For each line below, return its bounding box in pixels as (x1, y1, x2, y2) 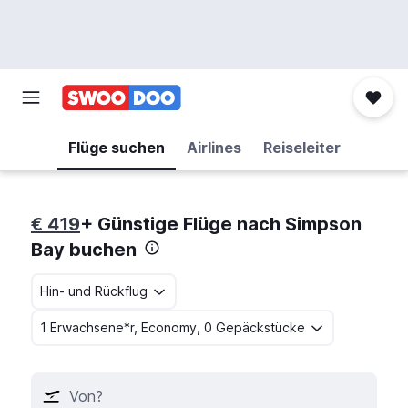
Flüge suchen (67, 138, 165, 157)
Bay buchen (31, 239, 137, 260)
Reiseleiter (262, 138, 341, 157)
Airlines (186, 138, 241, 157)
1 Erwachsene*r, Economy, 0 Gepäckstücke (40, 320, 305, 335)
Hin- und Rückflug (40, 283, 148, 299)
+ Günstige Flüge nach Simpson (80, 213, 362, 235)
